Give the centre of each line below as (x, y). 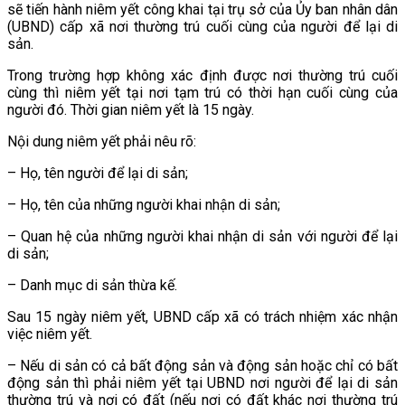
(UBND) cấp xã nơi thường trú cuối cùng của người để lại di (202, 27)
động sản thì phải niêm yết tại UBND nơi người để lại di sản (202, 383)
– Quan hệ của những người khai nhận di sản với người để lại (202, 237)
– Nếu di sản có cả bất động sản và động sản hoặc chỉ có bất (202, 366)
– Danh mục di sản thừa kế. (92, 286)
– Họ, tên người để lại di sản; (98, 174)
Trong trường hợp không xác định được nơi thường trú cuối (202, 76)
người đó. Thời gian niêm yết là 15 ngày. (131, 110)
